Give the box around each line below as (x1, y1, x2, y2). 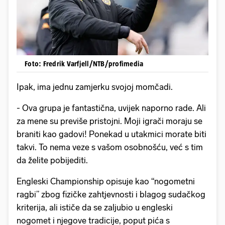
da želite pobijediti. (17, 155, 88, 166)
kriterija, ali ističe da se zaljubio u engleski (17, 202, 173, 213)
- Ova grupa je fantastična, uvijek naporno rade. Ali (17, 103, 206, 114)
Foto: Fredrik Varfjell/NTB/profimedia (25, 59, 144, 68)
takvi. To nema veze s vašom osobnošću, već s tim (17, 142, 203, 153)
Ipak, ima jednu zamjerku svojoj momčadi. (17, 82, 173, 92)
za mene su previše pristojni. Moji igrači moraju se (17, 116, 202, 127)
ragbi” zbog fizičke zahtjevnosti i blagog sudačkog (17, 189, 205, 200)
